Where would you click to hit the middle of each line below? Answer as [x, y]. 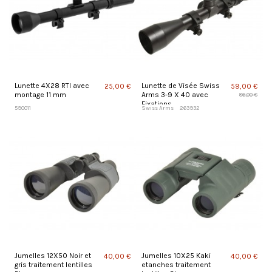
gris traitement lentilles [53, 265]
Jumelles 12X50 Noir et [53, 256]
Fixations [156, 104]
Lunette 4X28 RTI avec [52, 86]
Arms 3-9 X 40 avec [175, 95]
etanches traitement [176, 265]
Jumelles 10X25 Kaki [176, 256]
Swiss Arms [157, 108]
